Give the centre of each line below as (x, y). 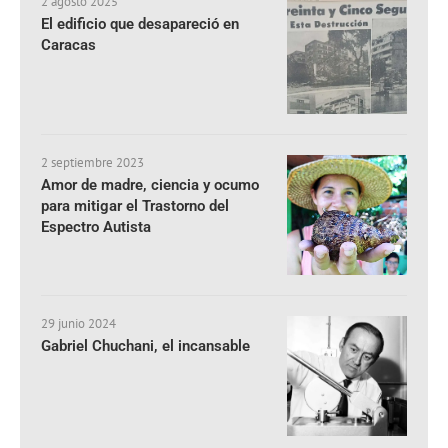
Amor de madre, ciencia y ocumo (150, 185)
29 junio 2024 (78, 324)
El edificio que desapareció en (140, 24)
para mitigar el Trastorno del (135, 206)
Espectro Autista (96, 227)
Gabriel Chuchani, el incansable (145, 346)
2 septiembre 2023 (92, 163)
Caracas (68, 45)
